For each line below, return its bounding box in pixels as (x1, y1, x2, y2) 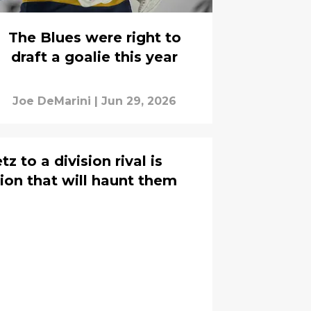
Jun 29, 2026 (101, 94, 176, 108)
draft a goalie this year (11, 49, 178, 66)
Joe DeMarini (12, 94, 91, 108)
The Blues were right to (8, 29, 181, 47)
